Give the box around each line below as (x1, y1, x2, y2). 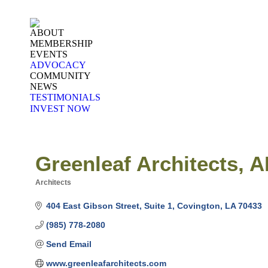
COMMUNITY (30, 71, 91, 81)
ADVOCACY (30, 60, 86, 70)
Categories (35, 187, 72, 195)
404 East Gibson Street (45, 201, 139, 211)
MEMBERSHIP (30, 38, 93, 48)
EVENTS (30, 49, 68, 59)
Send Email (45, 239, 92, 249)
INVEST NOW (30, 103, 90, 114)
